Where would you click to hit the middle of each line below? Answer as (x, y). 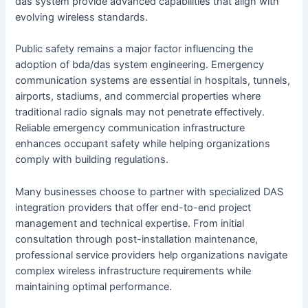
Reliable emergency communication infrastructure (130, 128)
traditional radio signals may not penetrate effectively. (140, 112)
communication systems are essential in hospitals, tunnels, (153, 81)
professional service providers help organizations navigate (152, 255)
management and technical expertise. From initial (130, 223)
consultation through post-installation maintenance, (137, 239)
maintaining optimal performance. (94, 286)
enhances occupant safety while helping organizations (143, 144)
